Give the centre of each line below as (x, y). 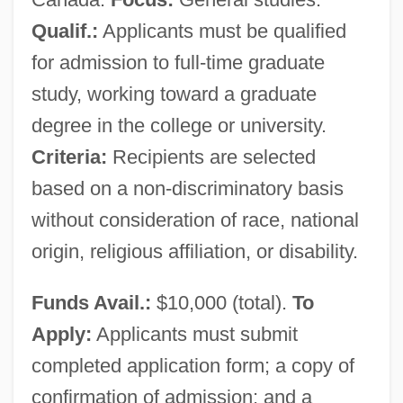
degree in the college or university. (179, 125)
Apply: (61, 334)
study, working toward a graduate (174, 94)
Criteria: (69, 157)
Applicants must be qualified (222, 31)
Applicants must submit (194, 334)
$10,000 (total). (221, 302)
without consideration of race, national (195, 219)
